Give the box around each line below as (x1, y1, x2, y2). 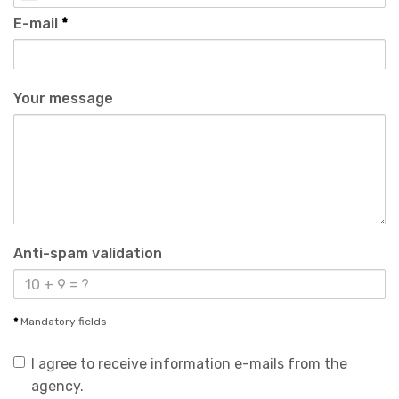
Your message (13, 90, 113, 108)
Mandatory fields (20, 315, 107, 329)
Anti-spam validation (13, 245, 162, 263)
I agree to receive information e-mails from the (31, 355, 347, 373)
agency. (31, 378, 84, 395)
